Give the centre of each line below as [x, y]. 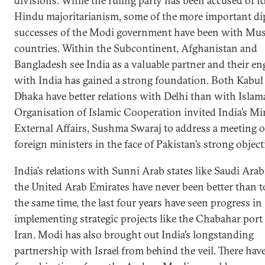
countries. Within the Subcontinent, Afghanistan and [136, 48]
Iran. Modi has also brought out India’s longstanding [134, 235]
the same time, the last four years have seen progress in [138, 203]
